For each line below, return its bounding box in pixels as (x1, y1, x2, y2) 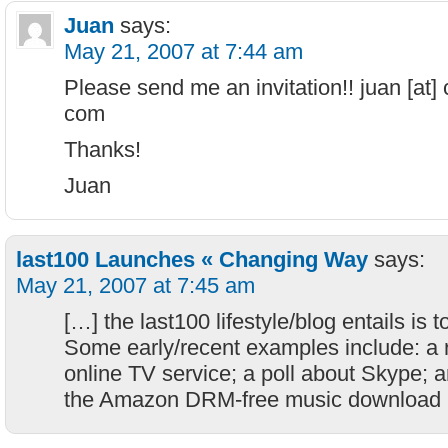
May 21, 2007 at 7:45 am (16, 273, 255, 298)
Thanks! (64, 137, 141, 162)
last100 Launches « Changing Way (16, 247, 368, 272)
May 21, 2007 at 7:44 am (64, 39, 303, 64)
